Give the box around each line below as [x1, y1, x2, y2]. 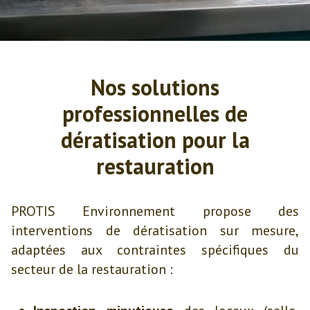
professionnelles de [62, 99, 248, 128]
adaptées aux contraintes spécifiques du [11, 241, 299, 259]
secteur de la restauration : [11, 260, 173, 278]
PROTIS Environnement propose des [11, 202, 299, 220]
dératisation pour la [60, 125, 250, 154]
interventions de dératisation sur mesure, [11, 221, 299, 239]
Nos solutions [91, 73, 219, 102]
